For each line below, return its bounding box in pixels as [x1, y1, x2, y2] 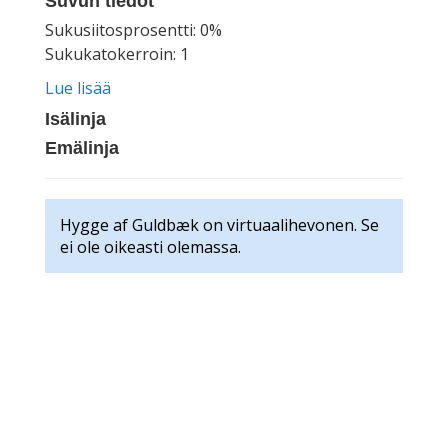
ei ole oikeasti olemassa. [60, 236, 241, 259]
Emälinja [45, 138, 119, 159]
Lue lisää [45, 77, 111, 100]
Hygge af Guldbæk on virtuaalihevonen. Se [60, 214, 379, 237]
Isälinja [45, 109, 106, 130]
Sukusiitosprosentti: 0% [45, 19, 222, 42]
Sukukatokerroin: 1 [45, 43, 189, 66]
